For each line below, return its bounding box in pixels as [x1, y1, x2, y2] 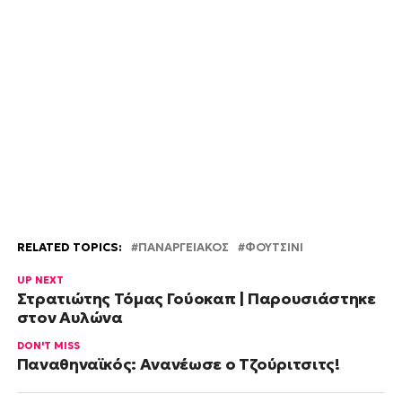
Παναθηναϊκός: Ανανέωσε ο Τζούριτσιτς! [16, 354, 340, 374]
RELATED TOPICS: [16, 240, 122, 255]
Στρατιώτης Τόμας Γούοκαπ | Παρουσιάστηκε [16, 288, 376, 309]
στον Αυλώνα [16, 307, 123, 328]
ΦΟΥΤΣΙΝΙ [244, 240, 303, 255]
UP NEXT [16, 273, 64, 286]
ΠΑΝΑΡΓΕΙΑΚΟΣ [137, 240, 229, 255]
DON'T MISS [16, 338, 80, 352]
